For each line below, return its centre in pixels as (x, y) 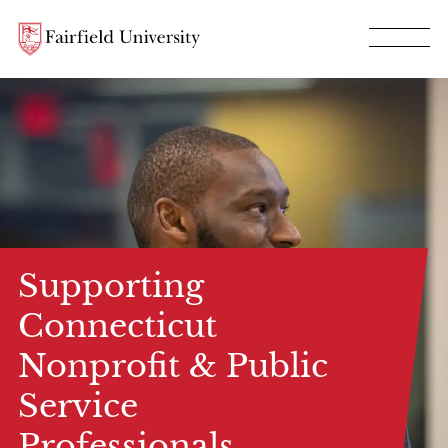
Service (78, 406)
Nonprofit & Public (173, 366)
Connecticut (117, 326)
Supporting (111, 286)
